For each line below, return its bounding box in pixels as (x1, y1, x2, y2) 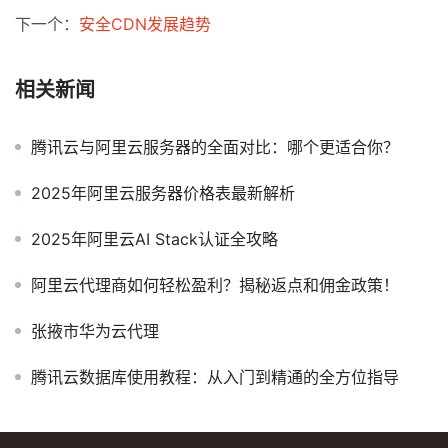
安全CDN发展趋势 (79, 14, 211, 34)
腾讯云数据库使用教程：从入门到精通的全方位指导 (31, 367, 399, 387)
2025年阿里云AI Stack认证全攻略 (31, 229, 278, 249)
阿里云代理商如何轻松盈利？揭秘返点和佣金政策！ (31, 275, 399, 295)
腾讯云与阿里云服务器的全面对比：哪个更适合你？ (31, 137, 399, 157)
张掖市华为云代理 (31, 321, 159, 341)
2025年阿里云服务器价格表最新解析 (31, 183, 295, 203)
